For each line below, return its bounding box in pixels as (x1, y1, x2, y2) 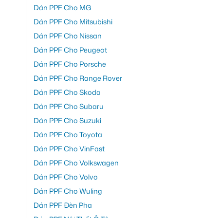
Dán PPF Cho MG (34, 2, 91, 13)
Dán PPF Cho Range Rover (34, 73, 122, 84)
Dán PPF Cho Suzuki (34, 115, 101, 126)
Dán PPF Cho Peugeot (34, 45, 107, 55)
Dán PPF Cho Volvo (34, 172, 98, 182)
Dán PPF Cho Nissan (34, 31, 102, 41)
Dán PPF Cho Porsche (34, 59, 106, 70)
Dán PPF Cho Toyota (34, 129, 102, 140)
